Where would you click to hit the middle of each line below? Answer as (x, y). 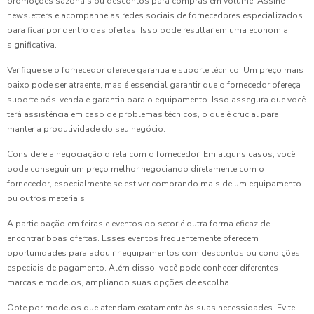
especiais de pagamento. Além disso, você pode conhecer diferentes (143, 268)
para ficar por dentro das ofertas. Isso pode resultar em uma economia (148, 30)
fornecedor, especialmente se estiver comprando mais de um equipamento (154, 184)
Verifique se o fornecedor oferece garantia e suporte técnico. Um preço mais (155, 70)
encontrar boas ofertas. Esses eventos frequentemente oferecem (133, 239)
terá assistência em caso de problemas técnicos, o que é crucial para (143, 115)
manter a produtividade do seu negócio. (86, 129)
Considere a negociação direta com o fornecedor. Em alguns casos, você (151, 155)
